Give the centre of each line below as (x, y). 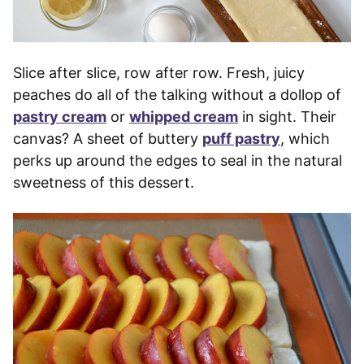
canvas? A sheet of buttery (108, 139)
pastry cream (60, 117)
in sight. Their (287, 117)
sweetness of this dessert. (104, 183)
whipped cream (184, 117)
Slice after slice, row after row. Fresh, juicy (159, 73)
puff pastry (241, 139)
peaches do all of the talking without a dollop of (177, 95)
